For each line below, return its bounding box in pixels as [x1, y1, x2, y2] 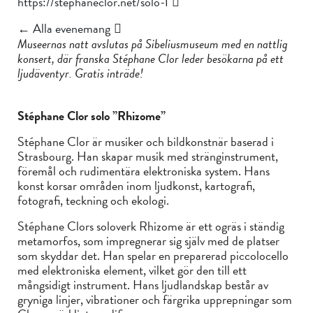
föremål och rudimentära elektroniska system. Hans [17, 161, 270, 180]
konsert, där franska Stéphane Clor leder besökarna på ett [17, 48, 284, 68]
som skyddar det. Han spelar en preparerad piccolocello [17, 245, 289, 265]
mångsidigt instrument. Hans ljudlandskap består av [17, 275, 268, 294]
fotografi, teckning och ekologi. [17, 190, 169, 210]
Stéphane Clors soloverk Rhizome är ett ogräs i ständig [17, 216, 284, 235]
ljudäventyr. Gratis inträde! [17, 63, 143, 82]
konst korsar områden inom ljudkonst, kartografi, [17, 175, 255, 195]
